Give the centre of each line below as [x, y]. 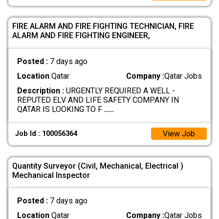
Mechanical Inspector [51, 175]
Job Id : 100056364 [46, 133]
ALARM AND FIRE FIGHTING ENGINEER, [81, 36]
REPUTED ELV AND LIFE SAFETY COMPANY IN [98, 100]
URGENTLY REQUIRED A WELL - [119, 91]
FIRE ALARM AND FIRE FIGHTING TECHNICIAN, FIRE [103, 26]
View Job [179, 133]
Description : [40, 91]
